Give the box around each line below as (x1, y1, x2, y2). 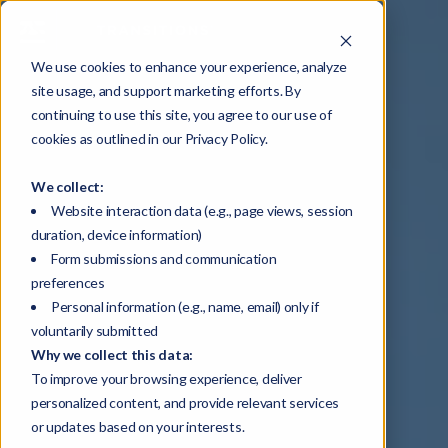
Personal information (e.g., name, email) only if (50, 297, 319, 315)
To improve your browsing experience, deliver (30, 369, 302, 387)
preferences (30, 273, 105, 291)
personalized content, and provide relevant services (30, 393, 340, 411)
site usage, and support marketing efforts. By (30, 81, 301, 99)
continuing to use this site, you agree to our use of (30, 105, 332, 123)
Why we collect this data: (30, 345, 194, 363)
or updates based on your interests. (30, 417, 245, 435)
